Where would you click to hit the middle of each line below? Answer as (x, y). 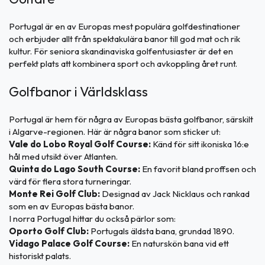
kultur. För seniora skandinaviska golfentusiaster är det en (121, 51)
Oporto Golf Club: (49, 231)
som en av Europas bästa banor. (72, 206)
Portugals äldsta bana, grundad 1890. (161, 231)
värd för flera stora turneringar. (70, 182)
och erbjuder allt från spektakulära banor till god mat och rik (125, 39)
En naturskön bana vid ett (179, 244)
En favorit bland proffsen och (198, 169)
